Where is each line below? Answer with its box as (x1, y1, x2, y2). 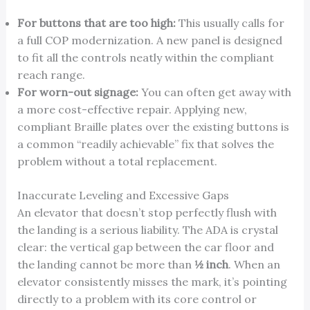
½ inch (194, 257, 228, 272)
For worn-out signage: (17, 85, 138, 100)
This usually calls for (175, 16, 284, 30)
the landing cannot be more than (17, 257, 194, 272)
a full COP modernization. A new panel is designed (17, 33, 282, 48)
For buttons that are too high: (17, 16, 176, 30)
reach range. (17, 68, 85, 82)
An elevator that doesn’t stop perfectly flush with (17, 206, 277, 220)
